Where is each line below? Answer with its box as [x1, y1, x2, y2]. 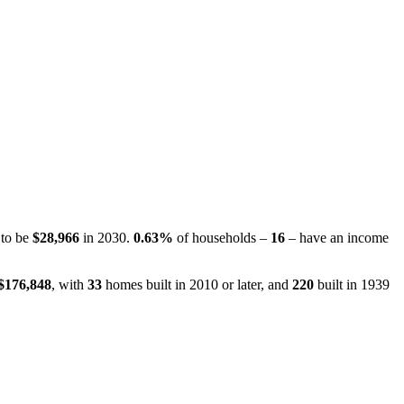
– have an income [285, 229, 389, 245]
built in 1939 [314, 276, 390, 292]
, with [51, 276, 87, 292]
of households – [173, 229, 271, 245]
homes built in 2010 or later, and [102, 276, 292, 292]
